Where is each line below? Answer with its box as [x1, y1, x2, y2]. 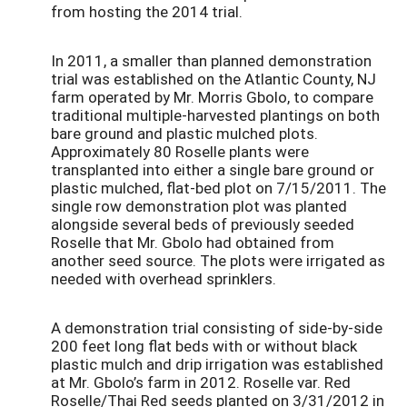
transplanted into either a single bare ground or [51, 159, 374, 181]
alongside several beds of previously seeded [51, 213, 354, 235]
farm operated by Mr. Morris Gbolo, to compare [51, 86, 373, 108]
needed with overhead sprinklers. [51, 268, 276, 290]
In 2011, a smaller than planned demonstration [51, 50, 372, 72]
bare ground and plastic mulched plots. [51, 123, 318, 144]
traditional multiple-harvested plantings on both [51, 104, 380, 126]
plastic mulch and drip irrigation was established [51, 352, 383, 374]
